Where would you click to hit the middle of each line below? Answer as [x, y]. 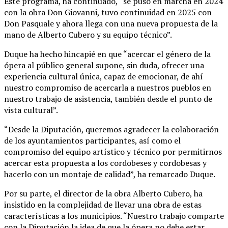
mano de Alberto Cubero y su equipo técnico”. [88, 34]
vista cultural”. [31, 110]
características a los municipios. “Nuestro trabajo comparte [114, 216]
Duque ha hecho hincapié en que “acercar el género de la [107, 54]
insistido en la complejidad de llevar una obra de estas [103, 204]
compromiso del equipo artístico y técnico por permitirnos [113, 151]
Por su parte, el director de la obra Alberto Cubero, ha [103, 193]
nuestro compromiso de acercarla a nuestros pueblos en [108, 87]
